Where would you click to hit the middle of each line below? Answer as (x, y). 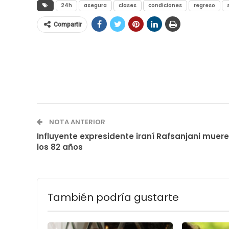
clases (128, 5)
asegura (95, 5)
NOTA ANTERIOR (76, 122)
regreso (204, 5)
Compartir (68, 24)
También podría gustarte (113, 197)
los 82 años (60, 147)
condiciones (165, 5)
